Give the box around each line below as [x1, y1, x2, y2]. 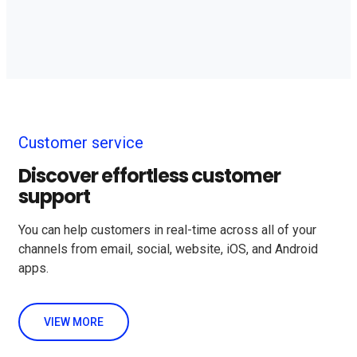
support [18, 183, 90, 210]
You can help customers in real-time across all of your [18, 222, 316, 238]
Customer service [18, 132, 143, 152]
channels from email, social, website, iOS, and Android [18, 241, 318, 257]
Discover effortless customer [18, 163, 280, 190]
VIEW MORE [44, 316, 104, 329]
